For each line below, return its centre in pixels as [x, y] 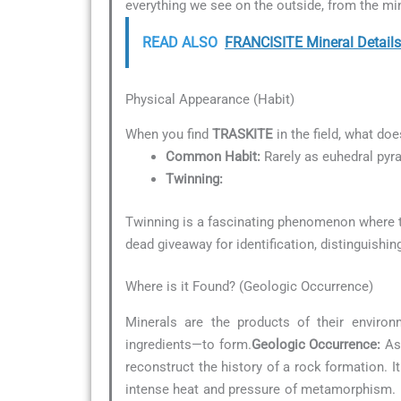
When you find [169, 135]
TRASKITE [243, 135]
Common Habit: [213, 157]
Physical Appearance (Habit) [210, 99]
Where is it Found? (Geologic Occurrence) [249, 287]
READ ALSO [180, 43]
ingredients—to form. [188, 344]
